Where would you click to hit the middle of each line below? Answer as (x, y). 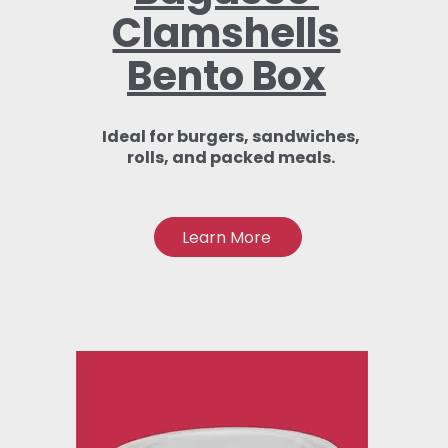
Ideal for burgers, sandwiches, (230, 136)
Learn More (226, 237)
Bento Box (226, 76)
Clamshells (226, 33)
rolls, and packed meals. (230, 157)
